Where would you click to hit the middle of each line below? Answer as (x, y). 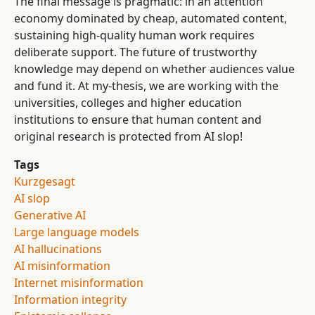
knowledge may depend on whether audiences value (154, 69)
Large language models (77, 232)
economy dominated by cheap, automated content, (150, 18)
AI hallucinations (58, 249)
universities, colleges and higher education (128, 103)
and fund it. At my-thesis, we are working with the (146, 86)
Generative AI (50, 215)
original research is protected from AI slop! (128, 136)
